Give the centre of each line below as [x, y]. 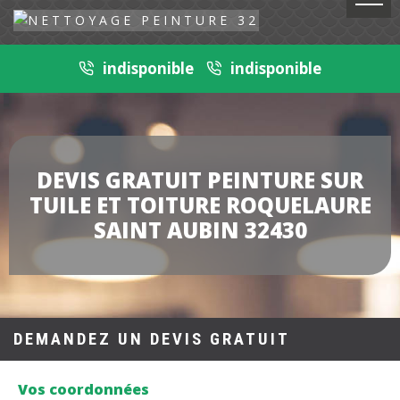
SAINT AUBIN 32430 [200, 230]
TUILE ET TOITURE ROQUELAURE [200, 205]
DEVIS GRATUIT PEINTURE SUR [200, 180]
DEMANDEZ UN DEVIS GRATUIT [152, 340]
